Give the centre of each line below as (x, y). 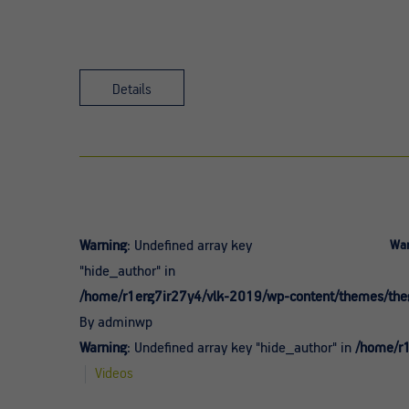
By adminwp (116, 323)
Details (132, 90)
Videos (114, 374)
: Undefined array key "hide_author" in (241, 348)
